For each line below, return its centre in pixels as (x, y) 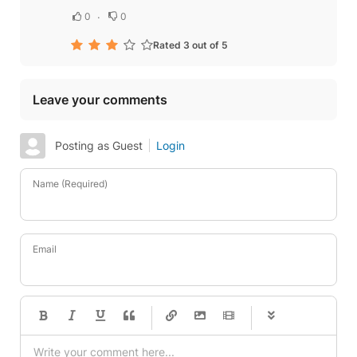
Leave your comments (100, 100)
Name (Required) (70, 184)
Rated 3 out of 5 (190, 45)
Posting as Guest (99, 146)
